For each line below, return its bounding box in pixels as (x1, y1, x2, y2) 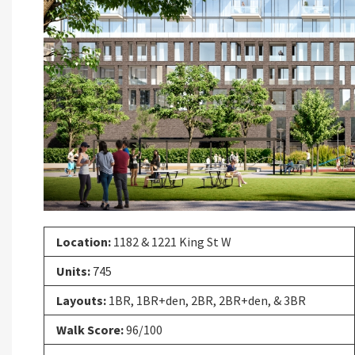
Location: (56, 233, 111, 250)
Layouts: (56, 292, 106, 308)
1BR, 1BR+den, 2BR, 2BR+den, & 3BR (106, 292, 306, 308)
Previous (59, 48, 106, 65)
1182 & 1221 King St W (111, 233, 231, 250)
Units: (56, 262, 90, 279)
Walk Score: (56, 321, 124, 338)
